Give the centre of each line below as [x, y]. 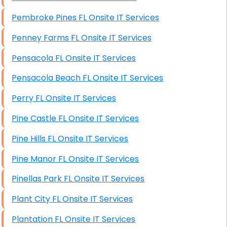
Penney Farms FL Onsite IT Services [111, 37]
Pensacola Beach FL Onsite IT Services [123, 78]
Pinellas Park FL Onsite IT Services [104, 179]
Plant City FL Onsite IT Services [93, 199]
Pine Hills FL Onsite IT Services [88, 138]
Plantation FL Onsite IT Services [95, 219]
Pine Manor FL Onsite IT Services [99, 159]
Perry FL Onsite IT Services [76, 98]
